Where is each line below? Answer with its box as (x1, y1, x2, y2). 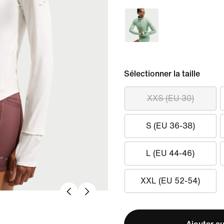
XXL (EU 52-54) (140, 176, 200, 185)
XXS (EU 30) (146, 94, 194, 102)
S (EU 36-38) (145, 121, 195, 130)
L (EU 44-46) (146, 149, 195, 157)
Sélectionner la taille (124, 69, 200, 78)
